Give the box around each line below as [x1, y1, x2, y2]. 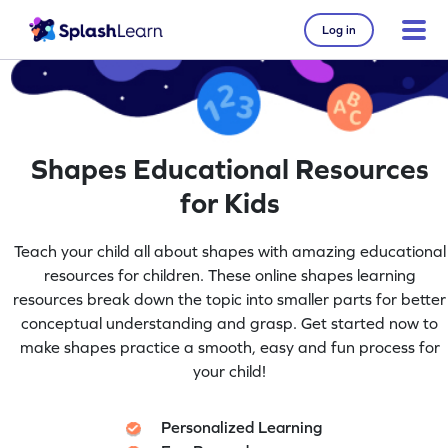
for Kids [179, 186, 280, 220]
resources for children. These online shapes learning [43, 265, 416, 284]
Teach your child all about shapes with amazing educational [13, 241, 446, 260]
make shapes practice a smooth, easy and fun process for [19, 337, 440, 356]
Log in [322, 22, 356, 37]
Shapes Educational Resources [30, 152, 429, 186]
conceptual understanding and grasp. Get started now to [21, 313, 439, 332]
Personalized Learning [161, 417, 323, 436]
